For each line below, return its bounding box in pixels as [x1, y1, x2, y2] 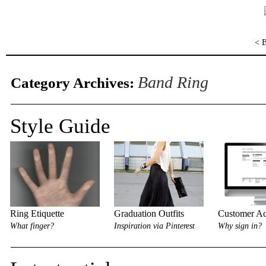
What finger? [10, 221, 54, 230]
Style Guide [10, 114, 110, 138]
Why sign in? [218, 221, 262, 230]
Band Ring [138, 73, 208, 91]
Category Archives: [11, 75, 138, 91]
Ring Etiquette [10, 208, 64, 218]
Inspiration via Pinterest [114, 221, 195, 230]
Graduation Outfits [114, 208, 184, 218]
